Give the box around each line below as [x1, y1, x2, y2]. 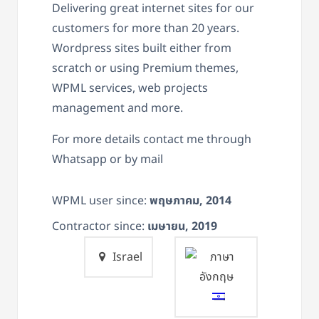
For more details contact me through [52, 130, 251, 148]
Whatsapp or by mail [52, 150, 163, 168]
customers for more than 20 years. [52, 19, 239, 37]
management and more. [52, 99, 183, 117]
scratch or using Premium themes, [52, 59, 239, 77]
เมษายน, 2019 [147, 217, 217, 235]
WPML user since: [52, 192, 150, 209]
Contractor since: [52, 217, 147, 235]
